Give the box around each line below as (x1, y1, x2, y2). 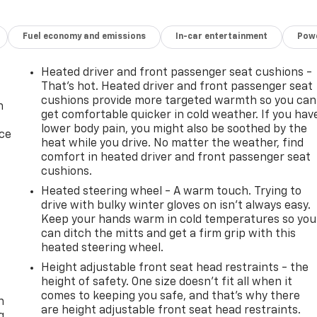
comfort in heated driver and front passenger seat (41, 151, 311, 163)
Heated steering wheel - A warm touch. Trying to (41, 185, 302, 197)
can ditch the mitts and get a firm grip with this (41, 228, 296, 240)
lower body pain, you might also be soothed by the (41, 123, 308, 135)
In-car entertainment (175, 32, 268, 41)
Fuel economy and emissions (23, 32, 146, 41)
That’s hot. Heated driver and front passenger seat (41, 81, 313, 93)
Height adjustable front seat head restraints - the (41, 262, 309, 274)
